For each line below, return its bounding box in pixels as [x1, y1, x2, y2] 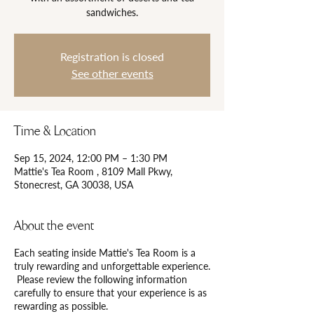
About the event [14, 218, 94, 233]
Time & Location [14, 123, 96, 139]
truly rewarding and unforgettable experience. [14, 260, 210, 272]
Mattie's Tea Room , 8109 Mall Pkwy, [14, 165, 172, 177]
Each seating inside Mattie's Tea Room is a [14, 247, 196, 259]
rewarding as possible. [14, 300, 108, 312]
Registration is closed [60, 50, 164, 63]
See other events [71, 67, 153, 80]
